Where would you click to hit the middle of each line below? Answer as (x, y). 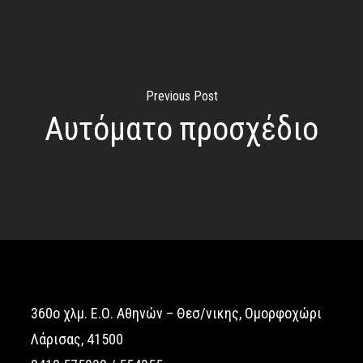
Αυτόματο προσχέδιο (181, 129)
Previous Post (181, 96)
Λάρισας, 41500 (77, 339)
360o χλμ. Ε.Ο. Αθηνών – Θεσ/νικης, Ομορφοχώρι (176, 313)
